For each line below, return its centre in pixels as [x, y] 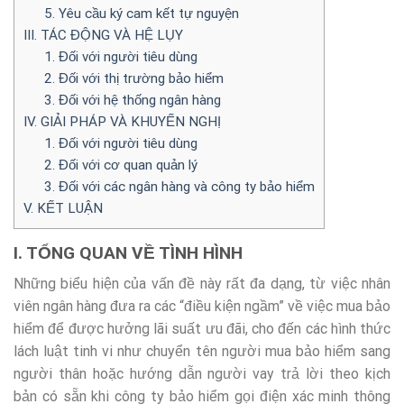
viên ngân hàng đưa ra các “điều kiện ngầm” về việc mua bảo [202, 307]
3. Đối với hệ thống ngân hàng [132, 100]
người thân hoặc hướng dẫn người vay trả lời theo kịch [202, 374]
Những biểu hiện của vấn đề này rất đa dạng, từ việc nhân [202, 284]
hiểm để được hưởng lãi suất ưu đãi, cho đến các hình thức [202, 329]
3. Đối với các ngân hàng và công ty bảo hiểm [179, 186]
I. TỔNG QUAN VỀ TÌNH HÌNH [128, 252]
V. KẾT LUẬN [63, 208]
